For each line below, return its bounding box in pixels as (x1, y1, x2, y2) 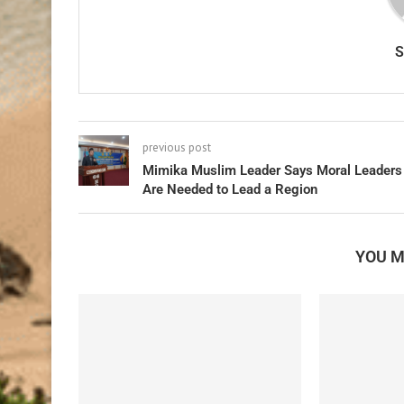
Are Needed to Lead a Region (142, 181, 317, 198)
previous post (142, 140, 211, 156)
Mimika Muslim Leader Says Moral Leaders (142, 162, 402, 179)
